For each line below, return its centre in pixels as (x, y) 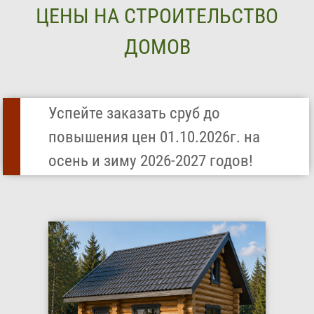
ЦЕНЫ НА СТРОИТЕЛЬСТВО (157, 15)
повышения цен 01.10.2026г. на (155, 137)
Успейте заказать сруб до (135, 113)
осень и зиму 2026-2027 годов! (151, 161)
